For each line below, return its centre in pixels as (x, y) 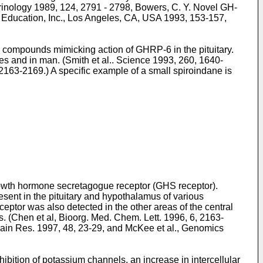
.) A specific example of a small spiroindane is (138, 70)
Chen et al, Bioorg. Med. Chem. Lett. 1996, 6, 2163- (117, 217)
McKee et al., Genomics (174, 228)
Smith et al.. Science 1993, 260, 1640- (144, 60)
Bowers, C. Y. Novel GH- (186, 7)
